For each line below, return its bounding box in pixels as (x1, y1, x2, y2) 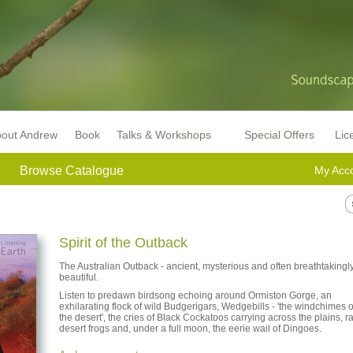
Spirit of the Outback (59, 235, 188, 251)
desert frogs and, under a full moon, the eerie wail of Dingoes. (59, 323, 321, 334)
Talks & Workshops (117, 128, 211, 141)
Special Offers (244, 128, 314, 141)
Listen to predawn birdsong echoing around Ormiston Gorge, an (59, 290, 332, 301)
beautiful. (59, 272, 98, 283)
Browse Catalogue (20, 164, 124, 177)
